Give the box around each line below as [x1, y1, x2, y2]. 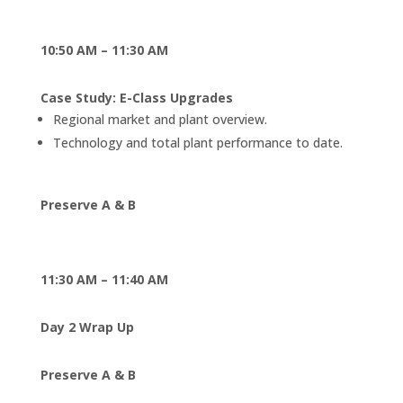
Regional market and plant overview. [52, 111, 267, 128]
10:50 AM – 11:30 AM [40, 41, 168, 58]
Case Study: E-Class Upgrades [40, 89, 233, 106]
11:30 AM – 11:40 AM [40, 271, 168, 288]
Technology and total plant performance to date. [52, 134, 343, 151]
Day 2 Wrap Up [40, 318, 134, 336]
